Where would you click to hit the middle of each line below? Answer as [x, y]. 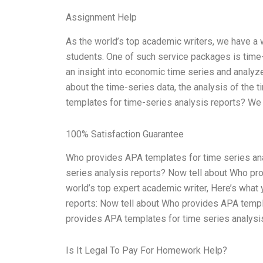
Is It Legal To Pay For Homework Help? [146, 251]
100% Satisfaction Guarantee [125, 134]
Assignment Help [101, 17]
